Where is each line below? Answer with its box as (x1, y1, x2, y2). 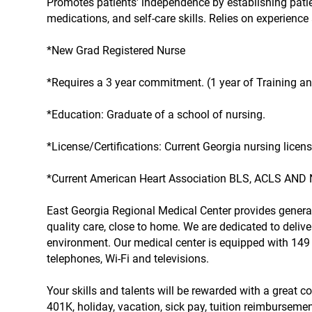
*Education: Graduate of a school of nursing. (47, 108, 266, 122)
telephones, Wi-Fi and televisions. (47, 252, 210, 266)
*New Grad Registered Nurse (47, 44, 186, 58)
